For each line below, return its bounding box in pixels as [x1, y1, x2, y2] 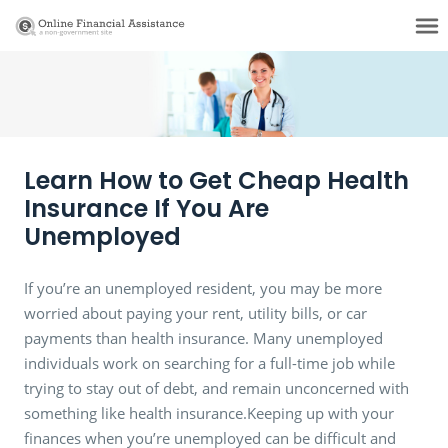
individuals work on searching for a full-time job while [24, 352, 395, 373]
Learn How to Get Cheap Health [24, 163, 409, 197]
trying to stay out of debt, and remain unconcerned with [24, 377, 409, 398]
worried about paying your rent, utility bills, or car [24, 302, 367, 323]
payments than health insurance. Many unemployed [24, 327, 383, 348]
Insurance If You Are [24, 191, 269, 225]
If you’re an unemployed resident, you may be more [24, 277, 382, 298]
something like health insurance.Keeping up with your [24, 402, 394, 423]
